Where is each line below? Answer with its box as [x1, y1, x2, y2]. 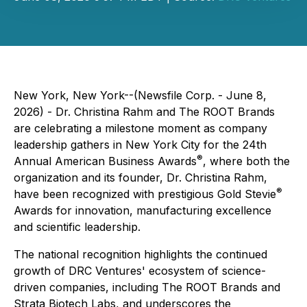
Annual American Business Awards [14, 154, 197, 168]
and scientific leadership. [14, 220, 140, 234]
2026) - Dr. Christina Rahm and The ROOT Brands [14, 105, 275, 119]
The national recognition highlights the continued [14, 247, 267, 261]
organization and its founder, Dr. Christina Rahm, [14, 171, 267, 184]
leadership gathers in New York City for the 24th [14, 138, 267, 151]
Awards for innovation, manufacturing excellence [14, 204, 271, 217]
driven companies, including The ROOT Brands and [14, 280, 280, 294]
